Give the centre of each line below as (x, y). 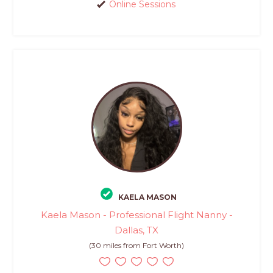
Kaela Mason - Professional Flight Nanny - (136, 215)
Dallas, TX (136, 230)
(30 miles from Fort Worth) (136, 246)
